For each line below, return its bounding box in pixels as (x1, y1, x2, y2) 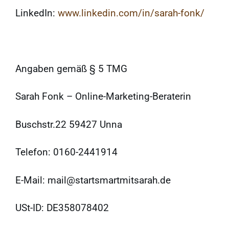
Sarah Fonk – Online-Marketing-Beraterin (15, 90, 191, 103)
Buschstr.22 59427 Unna (15, 118, 122, 130)
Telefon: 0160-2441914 (15, 146, 118, 158)
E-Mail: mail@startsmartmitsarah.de (15, 174, 171, 186)
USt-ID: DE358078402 (15, 202, 109, 214)
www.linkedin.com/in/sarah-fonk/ (58, 7, 204, 19)
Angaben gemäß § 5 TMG (15, 63, 127, 75)
